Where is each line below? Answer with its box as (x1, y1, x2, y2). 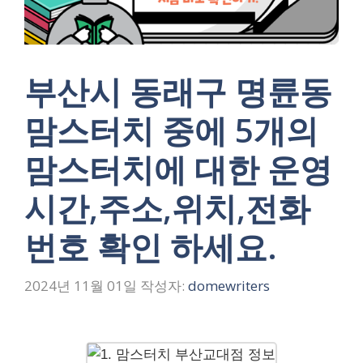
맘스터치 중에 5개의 (24, 108, 318, 152)
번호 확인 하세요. (24, 224, 277, 269)
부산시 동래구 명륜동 (24, 69, 332, 113)
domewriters (188, 275, 270, 295)
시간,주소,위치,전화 (24, 186, 310, 230)
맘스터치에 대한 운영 (24, 147, 332, 191)
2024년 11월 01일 (24, 275, 137, 295)
